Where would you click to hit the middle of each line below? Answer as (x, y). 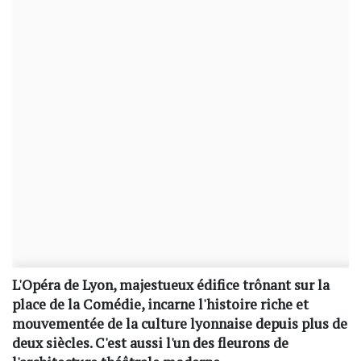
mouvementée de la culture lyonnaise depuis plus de (180, 323)
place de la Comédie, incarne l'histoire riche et (160, 304)
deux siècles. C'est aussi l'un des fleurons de (150, 342)
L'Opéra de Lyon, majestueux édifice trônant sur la (171, 284)
